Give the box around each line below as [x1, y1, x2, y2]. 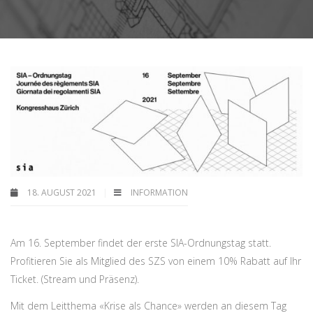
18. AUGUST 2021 [25, 187, 99, 198]
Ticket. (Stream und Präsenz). [10, 272, 139, 286]
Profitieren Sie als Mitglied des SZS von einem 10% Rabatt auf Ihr [10, 254, 301, 268]
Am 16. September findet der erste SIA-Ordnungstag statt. [10, 236, 271, 249]
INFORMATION [131, 187, 188, 198]
